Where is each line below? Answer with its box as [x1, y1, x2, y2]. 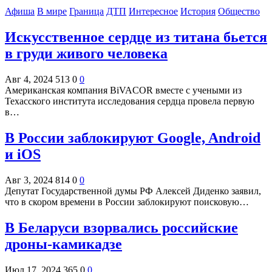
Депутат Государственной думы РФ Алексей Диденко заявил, [5, 185, 261, 196]
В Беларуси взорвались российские [5, 219, 238, 236]
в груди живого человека [5, 46, 168, 62]
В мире [37, 6, 67, 17]
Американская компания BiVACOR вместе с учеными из [5, 84, 242, 95]
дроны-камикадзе [5, 236, 122, 252]
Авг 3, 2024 [5, 174, 53, 185]
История [180, 6, 216, 17]
